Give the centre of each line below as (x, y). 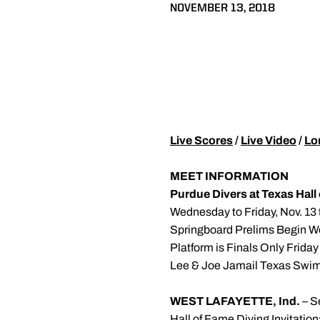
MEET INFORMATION (229, 176)
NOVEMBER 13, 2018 (222, 9)
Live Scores (201, 140)
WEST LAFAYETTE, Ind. (236, 301)
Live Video (269, 140)
